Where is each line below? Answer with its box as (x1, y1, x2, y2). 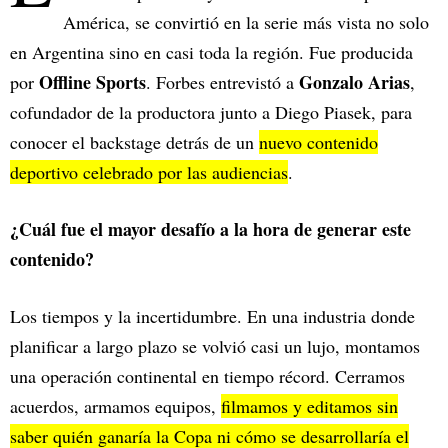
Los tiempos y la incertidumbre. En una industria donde (10, 304, 415, 329)
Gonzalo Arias (299, 69, 410, 96)
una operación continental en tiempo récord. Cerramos (10, 364, 405, 389)
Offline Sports (39, 69, 146, 96)
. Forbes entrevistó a (146, 70, 299, 95)
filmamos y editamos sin (221, 394, 398, 419)
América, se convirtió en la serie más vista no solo (63, 10, 429, 35)
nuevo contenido (259, 130, 378, 155)
